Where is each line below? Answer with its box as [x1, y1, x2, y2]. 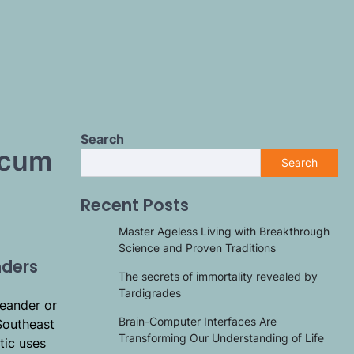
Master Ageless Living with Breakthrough [119, 224, 330, 238]
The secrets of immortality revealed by [119, 269, 318, 283]
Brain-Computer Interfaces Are [119, 314, 277, 328]
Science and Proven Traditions [119, 241, 276, 254]
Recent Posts [81, 194, 189, 217]
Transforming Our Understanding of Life [119, 331, 324, 345]
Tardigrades [119, 286, 181, 299]
